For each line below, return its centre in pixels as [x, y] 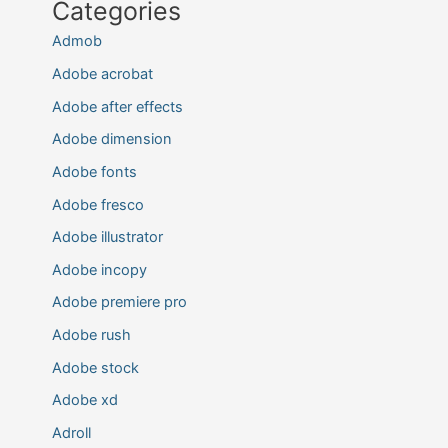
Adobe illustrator [107, 237]
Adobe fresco [97, 204]
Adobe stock [95, 367]
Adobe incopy [99, 269]
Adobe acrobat [102, 73]
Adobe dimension [111, 139]
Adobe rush [91, 335]
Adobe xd [84, 400]
